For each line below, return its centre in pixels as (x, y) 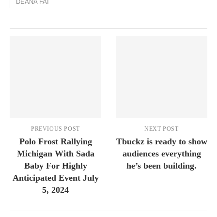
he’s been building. (162, 166)
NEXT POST (162, 129)
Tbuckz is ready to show (162, 142)
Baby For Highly (55, 166)
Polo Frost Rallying (55, 142)
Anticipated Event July (55, 178)
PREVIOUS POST (55, 129)
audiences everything (162, 154)
